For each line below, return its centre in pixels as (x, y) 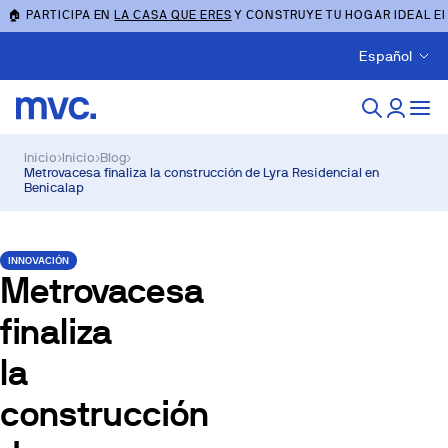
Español (385, 56)
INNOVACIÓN (38, 260)
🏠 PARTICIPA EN (61, 14)
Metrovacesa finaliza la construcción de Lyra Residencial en (201, 172)
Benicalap (54, 187)
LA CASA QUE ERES (173, 14)
